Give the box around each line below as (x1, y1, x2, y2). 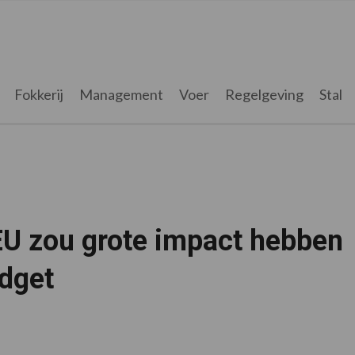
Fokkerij (13, 86, 63, 103)
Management (78, 86, 163, 103)
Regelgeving (224, 86, 303, 103)
